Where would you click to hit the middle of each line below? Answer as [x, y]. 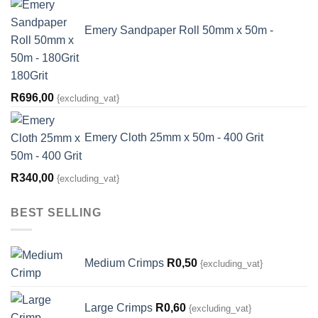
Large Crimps [119, 308]
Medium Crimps [124, 263]
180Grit [29, 75]
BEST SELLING [56, 212]
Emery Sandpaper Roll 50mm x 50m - [179, 30]
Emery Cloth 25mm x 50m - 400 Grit [174, 137]
